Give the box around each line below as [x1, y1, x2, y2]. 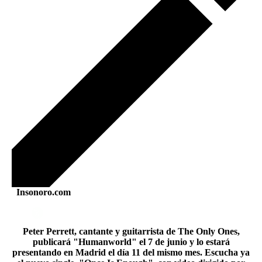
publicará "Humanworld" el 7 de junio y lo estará [32, 237, 230, 247]
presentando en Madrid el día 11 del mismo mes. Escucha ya [12, 247, 250, 257]
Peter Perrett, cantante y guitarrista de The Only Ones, [22, 226, 240, 236]
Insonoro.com [12, 187, 71, 197]
